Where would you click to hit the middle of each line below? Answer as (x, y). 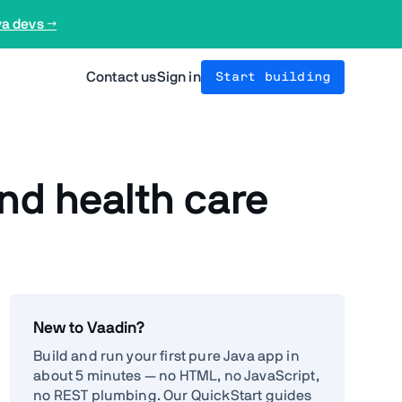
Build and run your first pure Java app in (166, 356)
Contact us (122, 77)
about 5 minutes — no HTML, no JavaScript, (176, 376)
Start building (272, 77)
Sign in (179, 77)
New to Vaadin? (90, 328)
